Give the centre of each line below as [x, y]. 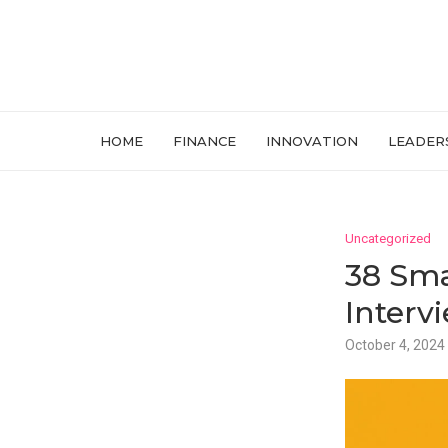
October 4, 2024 [394, 345]
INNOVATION [312, 141]
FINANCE [204, 141]
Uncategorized [387, 238]
